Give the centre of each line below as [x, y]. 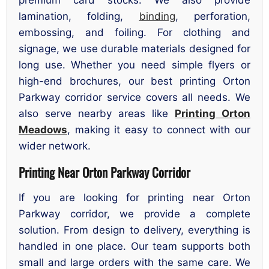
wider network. [55, 146]
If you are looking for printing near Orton [134, 197]
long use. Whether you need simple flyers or [134, 65]
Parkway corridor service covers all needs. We [134, 98]
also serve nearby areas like [97, 114]
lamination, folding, [79, 17]
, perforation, [213, 17]
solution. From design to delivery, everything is [134, 230]
